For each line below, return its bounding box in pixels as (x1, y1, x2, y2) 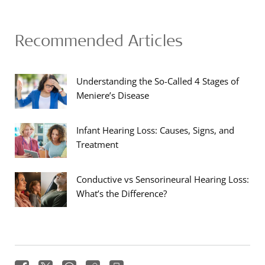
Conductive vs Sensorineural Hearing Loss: (76, 173, 249, 185)
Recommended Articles (15, 29, 183, 50)
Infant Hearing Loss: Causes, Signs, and (76, 124, 234, 136)
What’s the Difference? (76, 187, 167, 199)
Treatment (76, 138, 118, 150)
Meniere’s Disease (76, 89, 149, 101)
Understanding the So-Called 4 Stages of (76, 75, 239, 87)
